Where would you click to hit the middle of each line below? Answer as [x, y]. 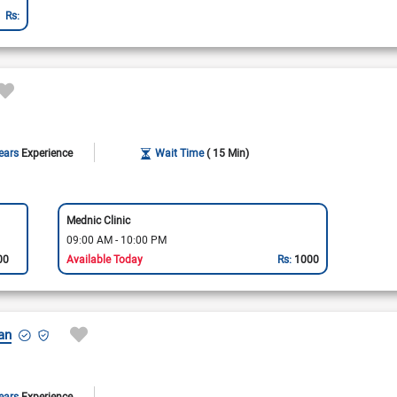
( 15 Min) [228, 152]
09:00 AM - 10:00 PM [116, 239]
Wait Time [180, 152]
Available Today [104, 258]
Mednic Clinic [98, 219]
